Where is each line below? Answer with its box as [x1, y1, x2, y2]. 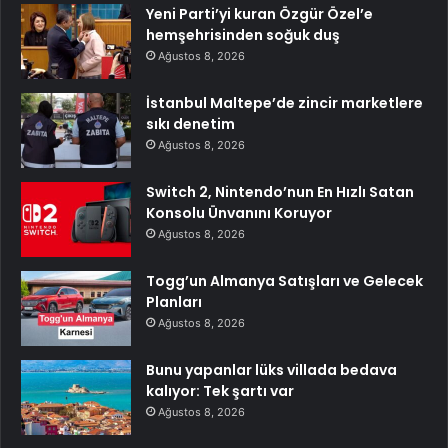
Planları [146, 291, 202, 312]
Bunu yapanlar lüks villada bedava [146, 359, 397, 380]
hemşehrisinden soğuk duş [146, 24, 340, 45]
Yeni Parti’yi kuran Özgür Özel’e [146, 3, 373, 24]
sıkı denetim [146, 113, 235, 134]
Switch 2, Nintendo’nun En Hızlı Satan [146, 181, 414, 202]
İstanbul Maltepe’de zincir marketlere [146, 92, 423, 113]
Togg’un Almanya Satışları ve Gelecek [146, 270, 423, 291]
